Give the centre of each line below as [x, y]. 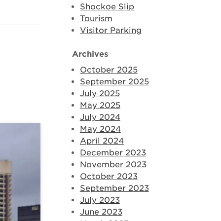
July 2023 [100, 200]
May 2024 [100, 129]
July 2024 [100, 117]
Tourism [96, 18]
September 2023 [114, 188]
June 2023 [101, 212]
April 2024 [102, 141]
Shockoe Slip [107, 7]
